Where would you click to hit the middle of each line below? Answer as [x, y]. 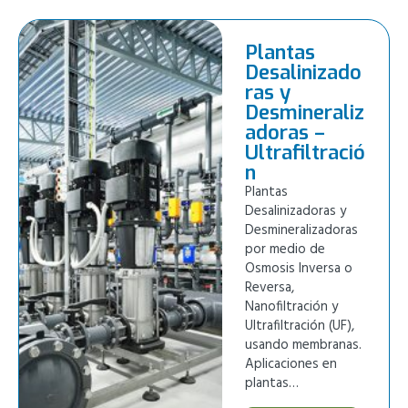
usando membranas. [304, 346]
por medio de [286, 250]
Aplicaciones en [291, 365]
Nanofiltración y [292, 307]
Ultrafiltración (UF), [300, 326]
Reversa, [270, 288]
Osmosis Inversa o [299, 269]
